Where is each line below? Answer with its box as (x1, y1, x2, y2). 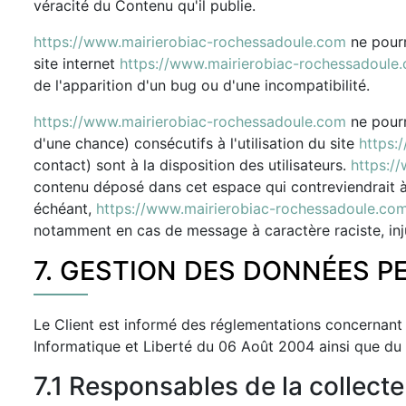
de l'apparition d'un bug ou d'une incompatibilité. (34, 76, 370, 94)
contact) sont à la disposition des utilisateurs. (34, 156, 351, 174)
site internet (34, 54, 120, 72)
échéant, (34, 199, 96, 217)
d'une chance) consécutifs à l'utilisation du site (34, 134, 359, 152)
